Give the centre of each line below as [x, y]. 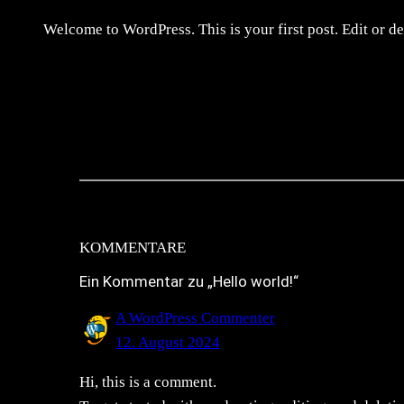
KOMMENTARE [133, 248]
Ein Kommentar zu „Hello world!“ [189, 281]
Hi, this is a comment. [148, 381]
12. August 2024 [168, 342]
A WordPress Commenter [195, 317]
